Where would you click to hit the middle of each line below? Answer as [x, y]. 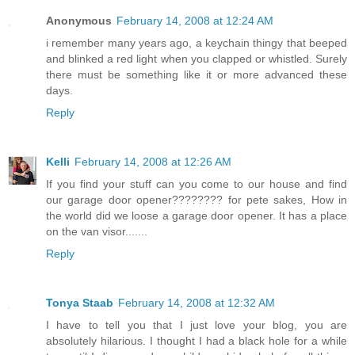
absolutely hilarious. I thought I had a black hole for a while [197, 341]
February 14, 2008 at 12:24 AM [195, 21]
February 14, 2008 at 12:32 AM [197, 303]
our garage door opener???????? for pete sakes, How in [197, 200]
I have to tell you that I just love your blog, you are [197, 325]
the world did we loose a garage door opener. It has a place [197, 216]
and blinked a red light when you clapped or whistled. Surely [197, 59]
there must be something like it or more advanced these [197, 75]
